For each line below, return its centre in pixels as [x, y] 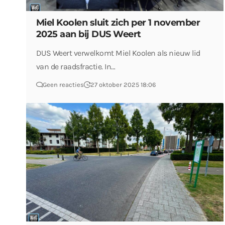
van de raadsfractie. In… [76, 67]
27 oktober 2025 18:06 [123, 85]
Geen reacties [63, 85]
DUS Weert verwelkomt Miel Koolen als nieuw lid [118, 53]
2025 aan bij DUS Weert [91, 34]
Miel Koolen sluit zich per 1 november [118, 23]
